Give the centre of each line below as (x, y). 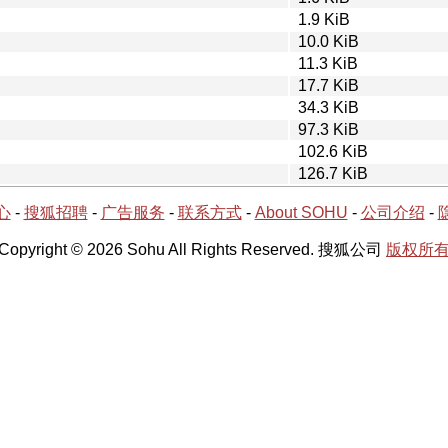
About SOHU (301, 212)
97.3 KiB (328, 129)
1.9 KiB (324, 19)
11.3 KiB (328, 63)
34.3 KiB (328, 107)
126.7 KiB (333, 173)
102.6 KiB (333, 151)
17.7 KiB (328, 85)
